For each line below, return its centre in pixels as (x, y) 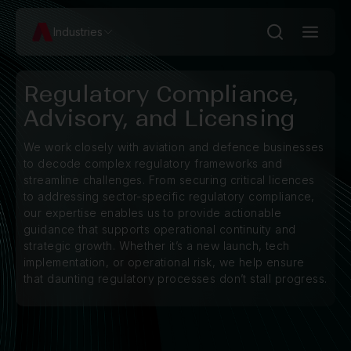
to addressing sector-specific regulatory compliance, (169, 196)
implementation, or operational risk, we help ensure (164, 262)
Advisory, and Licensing (159, 118)
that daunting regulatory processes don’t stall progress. (175, 279)
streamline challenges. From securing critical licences (169, 180)
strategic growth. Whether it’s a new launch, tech (157, 246)
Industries (78, 32)
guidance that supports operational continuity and (160, 229)
